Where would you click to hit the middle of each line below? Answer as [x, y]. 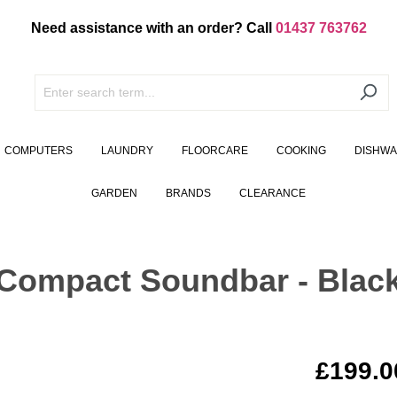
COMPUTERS [38, 151]
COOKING [301, 151]
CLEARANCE [272, 194]
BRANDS [188, 194]
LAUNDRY [127, 151]
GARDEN [114, 194]
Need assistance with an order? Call [153, 28]
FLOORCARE [214, 151]
